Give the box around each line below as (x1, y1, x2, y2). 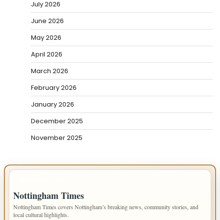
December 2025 (31, 116, 83, 126)
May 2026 (31, 33, 61, 42)
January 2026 (31, 100, 74, 109)
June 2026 (31, 16, 64, 26)
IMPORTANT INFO (18, 177, 69, 183)
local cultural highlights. (13, 211, 69, 219)
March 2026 (31, 66, 68, 76)
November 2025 (31, 133, 82, 142)
